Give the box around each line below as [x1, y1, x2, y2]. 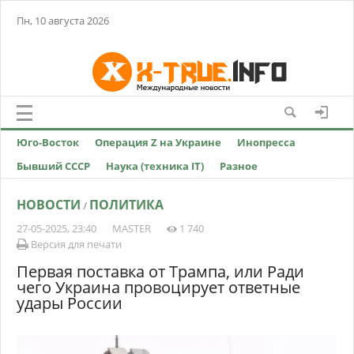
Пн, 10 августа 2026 [17, 13, 109, 28]
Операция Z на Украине [95, 135, 221, 149]
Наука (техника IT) [106, 159, 204, 173]
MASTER [112, 221, 151, 235]
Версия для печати [28, 237, 122, 251]
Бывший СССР [17, 159, 90, 173]
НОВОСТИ [17, 196, 81, 213]
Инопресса [237, 135, 296, 149]
